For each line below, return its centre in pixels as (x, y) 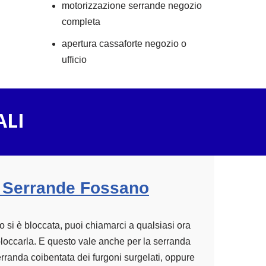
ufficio (74, 60)
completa (81, 22)
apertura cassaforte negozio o (124, 44)
